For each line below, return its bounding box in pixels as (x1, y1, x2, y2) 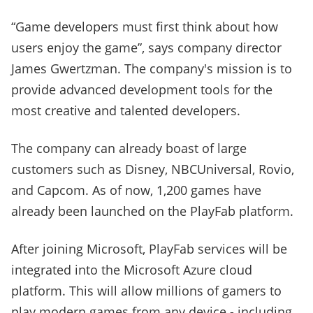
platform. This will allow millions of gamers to (11, 282, 282, 300)
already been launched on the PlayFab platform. (11, 203, 293, 220)
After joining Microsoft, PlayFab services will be (11, 240, 287, 258)
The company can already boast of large (11, 140, 247, 157)
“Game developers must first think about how (11, 18, 278, 36)
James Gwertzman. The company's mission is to (11, 60, 292, 78)
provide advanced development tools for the (11, 81, 272, 99)
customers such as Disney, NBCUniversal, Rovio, (11, 161, 294, 178)
